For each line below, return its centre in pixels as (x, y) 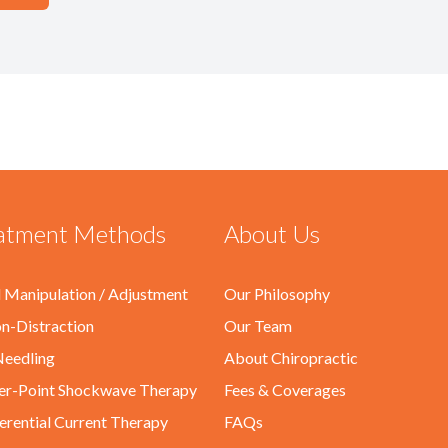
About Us (272, 233)
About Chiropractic (291, 357)
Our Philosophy (277, 293)
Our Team (258, 325)
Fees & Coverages (285, 389)
